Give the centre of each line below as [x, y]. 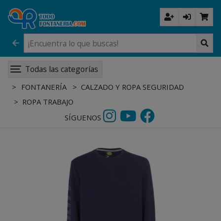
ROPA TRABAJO [48, 101]
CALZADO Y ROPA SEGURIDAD [133, 87]
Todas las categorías [62, 69]
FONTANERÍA [43, 87]
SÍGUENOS [83, 117]
